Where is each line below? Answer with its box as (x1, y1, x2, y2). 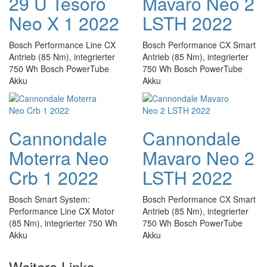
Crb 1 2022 (9, 164, 98, 190)
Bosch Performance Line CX (9, 39, 116, 51)
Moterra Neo (9, 145, 109, 170)
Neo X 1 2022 (9, 10, 119, 36)
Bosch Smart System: (9, 193, 90, 205)
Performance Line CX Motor (9, 205, 114, 217)
